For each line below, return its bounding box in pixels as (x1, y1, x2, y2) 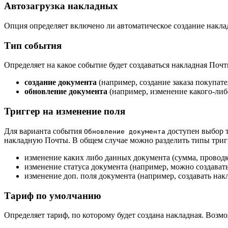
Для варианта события (4, 126, 84, 135)
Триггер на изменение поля (4, 106, 125, 117)
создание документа (24, 78, 97, 87)
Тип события (4, 40, 62, 51)
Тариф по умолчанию (4, 190, 101, 201)
